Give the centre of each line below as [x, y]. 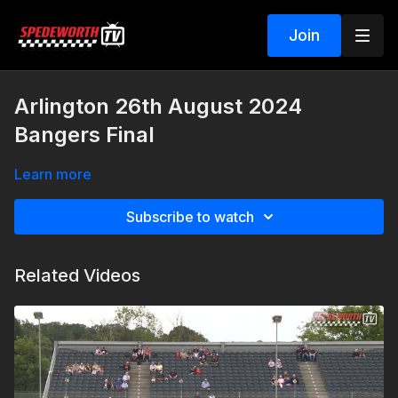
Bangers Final [84, 135]
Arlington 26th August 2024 [158, 106]
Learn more [53, 174]
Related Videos [77, 275]
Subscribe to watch [190, 217]
